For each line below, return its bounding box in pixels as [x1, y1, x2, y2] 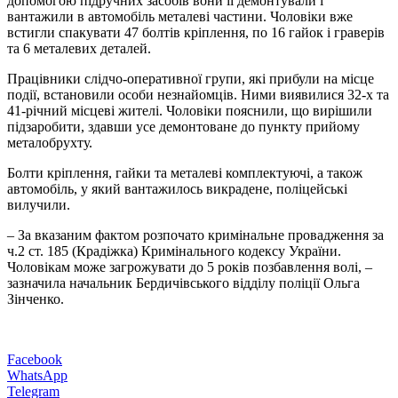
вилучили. [7, 196, 70, 212]
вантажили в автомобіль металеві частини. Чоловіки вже [7, 8, 353, 24]
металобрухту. [7, 134, 92, 150]
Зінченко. [7, 291, 64, 306]
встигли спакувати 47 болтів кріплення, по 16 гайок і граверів [7, 24, 385, 40]
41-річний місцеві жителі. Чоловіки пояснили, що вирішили [7, 102, 372, 118]
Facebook [7, 351, 62, 367]
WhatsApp [7, 367, 68, 383]
